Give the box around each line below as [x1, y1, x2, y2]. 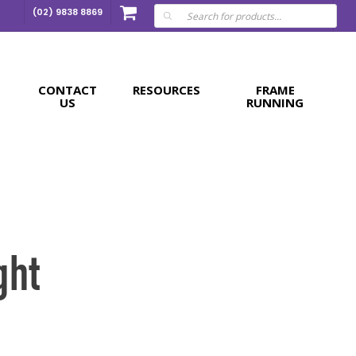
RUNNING [246, 95, 304, 110]
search [149, 6, 180, 20]
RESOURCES [133, 82, 201, 98]
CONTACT [38, 82, 98, 98]
